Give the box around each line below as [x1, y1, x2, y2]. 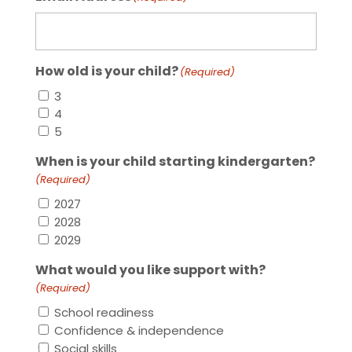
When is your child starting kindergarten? [35, 152, 315, 171]
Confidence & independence [53, 321, 224, 339]
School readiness [53, 303, 154, 321]
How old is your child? [35, 61, 178, 80]
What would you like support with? [35, 261, 266, 280]
